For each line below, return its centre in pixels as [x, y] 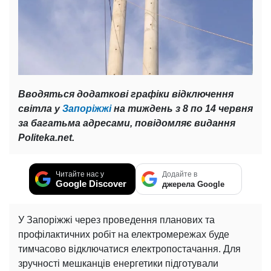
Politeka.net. [46, 137]
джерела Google [193, 184]
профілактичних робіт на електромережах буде [124, 234]
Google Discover [91, 183]
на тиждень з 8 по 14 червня [183, 108]
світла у [40, 108]
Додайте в [180, 174]
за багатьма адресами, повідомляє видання [127, 123]
